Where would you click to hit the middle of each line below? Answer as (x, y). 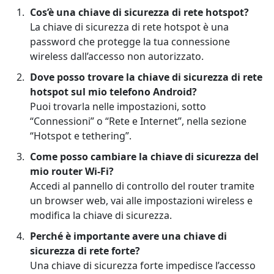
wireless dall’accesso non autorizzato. (117, 57)
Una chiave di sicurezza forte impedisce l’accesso (143, 266)
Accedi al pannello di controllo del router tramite (142, 186)
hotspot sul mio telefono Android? (113, 92)
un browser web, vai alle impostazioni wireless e (141, 201)
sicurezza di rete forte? (85, 251)
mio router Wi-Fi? (72, 172)
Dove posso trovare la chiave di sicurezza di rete (146, 77)
